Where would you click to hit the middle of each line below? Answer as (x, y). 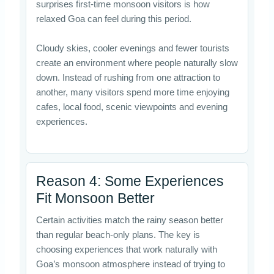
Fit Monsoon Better (95, 198)
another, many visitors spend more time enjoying (132, 92)
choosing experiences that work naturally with (126, 249)
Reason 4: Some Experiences (130, 181)
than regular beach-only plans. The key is (118, 235)
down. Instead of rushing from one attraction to (128, 77)
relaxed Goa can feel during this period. (113, 19)
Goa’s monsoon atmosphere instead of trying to (130, 264)
